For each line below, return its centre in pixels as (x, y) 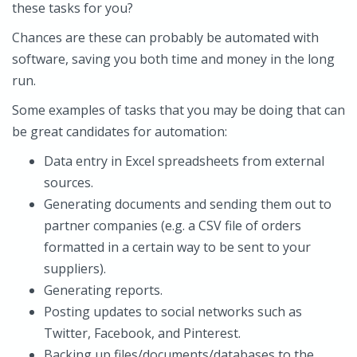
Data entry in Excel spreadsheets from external (184, 161)
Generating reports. (103, 290)
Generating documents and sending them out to (188, 204)
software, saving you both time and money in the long (173, 59)
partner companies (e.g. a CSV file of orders (173, 226)
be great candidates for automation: (120, 131)
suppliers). (75, 269)
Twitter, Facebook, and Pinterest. (142, 333)
